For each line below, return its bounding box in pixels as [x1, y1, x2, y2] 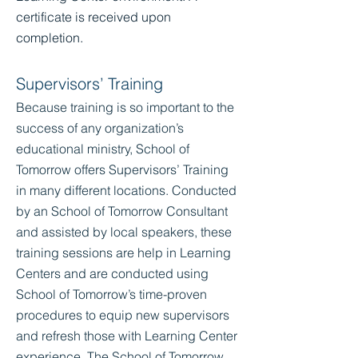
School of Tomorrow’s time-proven [16, 286, 207, 302]
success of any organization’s [16, 120, 184, 136]
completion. [16, 30, 83, 46]
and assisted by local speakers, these [16, 224, 232, 240]
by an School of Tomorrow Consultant [16, 203, 228, 219]
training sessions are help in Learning [16, 245, 231, 261]
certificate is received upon [16, 9, 171, 25]
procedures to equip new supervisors [16, 307, 229, 323]
